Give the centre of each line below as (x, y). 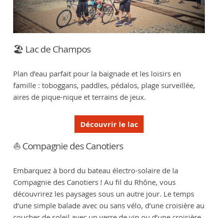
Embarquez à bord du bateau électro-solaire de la (95, 170)
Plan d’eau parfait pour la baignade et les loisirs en (97, 74)
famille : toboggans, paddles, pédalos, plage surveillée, (104, 85)
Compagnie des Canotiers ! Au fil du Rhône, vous (94, 182)
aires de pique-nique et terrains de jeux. (79, 97)
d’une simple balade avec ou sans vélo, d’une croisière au (109, 205)
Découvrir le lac (109, 124)
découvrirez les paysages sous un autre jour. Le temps (103, 193)
